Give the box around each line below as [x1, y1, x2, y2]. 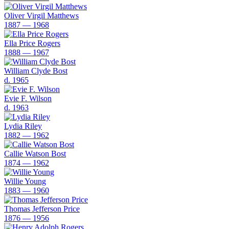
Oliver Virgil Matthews [4, 11, 79, 20]
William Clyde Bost [4, 66, 67, 75]
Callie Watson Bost [4, 149, 66, 158]
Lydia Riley [4, 121, 42, 130]
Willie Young [4, 176, 46, 186]
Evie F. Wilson [4, 94, 52, 103]
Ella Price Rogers [4, 38, 60, 48]
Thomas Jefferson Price [4, 204, 80, 213]
